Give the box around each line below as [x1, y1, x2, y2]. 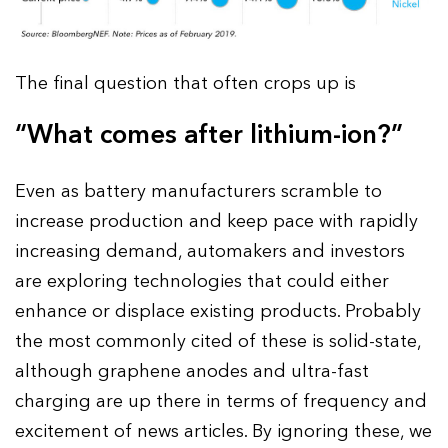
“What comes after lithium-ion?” [15, 118, 404, 153]
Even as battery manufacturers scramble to [15, 180, 383, 204]
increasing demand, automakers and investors [15, 240, 406, 264]
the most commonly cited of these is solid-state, [15, 330, 422, 354]
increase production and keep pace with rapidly [15, 210, 419, 234]
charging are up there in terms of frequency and [15, 390, 428, 414]
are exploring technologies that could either [15, 270, 390, 294]
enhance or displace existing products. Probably [15, 300, 422, 324]
